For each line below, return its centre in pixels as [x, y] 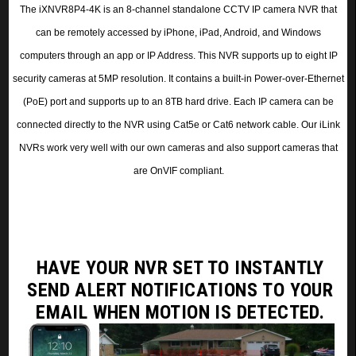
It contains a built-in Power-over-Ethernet [257, 78]
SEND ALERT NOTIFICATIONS [142, 290]
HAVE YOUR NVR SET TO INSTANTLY [180, 267]
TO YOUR [295, 290]
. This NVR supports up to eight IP [265, 55]
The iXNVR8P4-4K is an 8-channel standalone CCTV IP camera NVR [171, 9]
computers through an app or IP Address [106, 55]
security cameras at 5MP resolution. [90, 78]
